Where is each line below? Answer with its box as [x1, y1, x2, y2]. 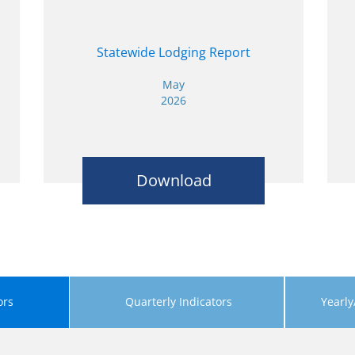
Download [136, 170, 212, 191]
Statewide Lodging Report [97, 44, 250, 61]
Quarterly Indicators [124, 294, 232, 309]
